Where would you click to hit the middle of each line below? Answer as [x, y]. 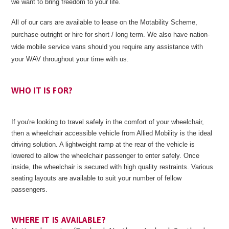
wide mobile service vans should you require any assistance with [107, 47]
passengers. [30, 189]
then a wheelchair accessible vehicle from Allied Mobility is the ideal [112, 133]
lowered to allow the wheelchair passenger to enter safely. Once [105, 156]
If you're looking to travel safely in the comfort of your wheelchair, [108, 122]
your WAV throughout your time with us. [71, 59]
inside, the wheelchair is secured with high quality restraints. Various [112, 167]
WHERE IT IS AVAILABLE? [59, 220]
